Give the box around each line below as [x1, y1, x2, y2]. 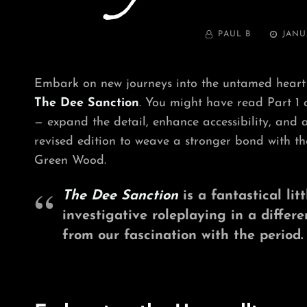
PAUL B [218, 30, 251, 38]
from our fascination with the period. [62, 228, 303, 243]
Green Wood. [34, 154, 106, 167]
